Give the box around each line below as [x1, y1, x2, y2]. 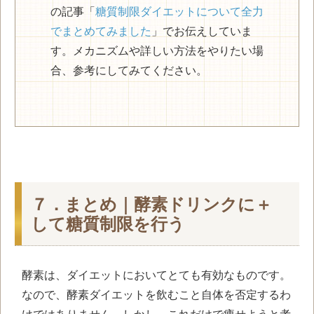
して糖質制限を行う [31, 214, 185, 233]
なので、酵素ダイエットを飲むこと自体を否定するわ [22, 288, 291, 301]
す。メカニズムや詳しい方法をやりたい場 [50, 44, 264, 57]
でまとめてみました [50, 25, 151, 37]
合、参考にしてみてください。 [50, 64, 207, 76]
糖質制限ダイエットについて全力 [95, 5, 264, 18]
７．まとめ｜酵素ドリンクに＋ [31, 195, 272, 214]
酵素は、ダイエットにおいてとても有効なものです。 [22, 268, 291, 281]
